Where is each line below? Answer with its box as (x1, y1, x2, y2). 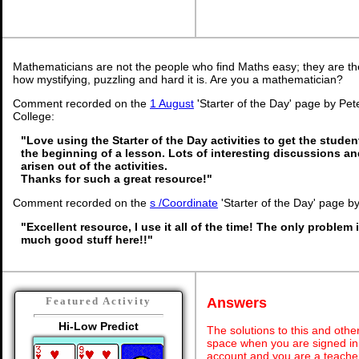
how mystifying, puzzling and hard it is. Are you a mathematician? (13, 73, 343, 86)
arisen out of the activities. (21, 159, 167, 172)
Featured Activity (46, 295, 151, 307)
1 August (150, 97, 194, 110)
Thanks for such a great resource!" (21, 172, 212, 185)
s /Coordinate (150, 196, 218, 209)
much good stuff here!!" (21, 233, 153, 246)
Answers (207, 294, 267, 311)
